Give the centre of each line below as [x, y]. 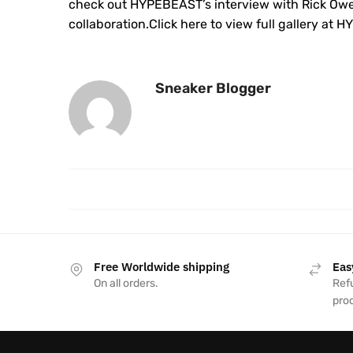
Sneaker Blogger [213, 88]
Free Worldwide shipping [162, 266]
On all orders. [126, 283]
